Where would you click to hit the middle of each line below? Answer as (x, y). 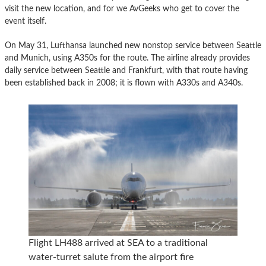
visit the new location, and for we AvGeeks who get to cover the (122, 9)
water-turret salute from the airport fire (111, 257)
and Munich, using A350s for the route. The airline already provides (127, 58)
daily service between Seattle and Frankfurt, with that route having (126, 71)
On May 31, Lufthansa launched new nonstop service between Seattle (133, 46)
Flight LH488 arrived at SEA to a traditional (118, 243)
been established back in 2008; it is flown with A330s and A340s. (124, 83)
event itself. (26, 21)
